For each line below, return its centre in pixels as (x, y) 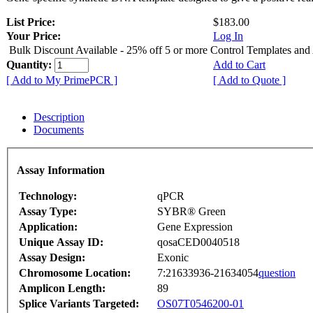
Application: (48, 226)
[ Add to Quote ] (249, 80)
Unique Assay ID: (61, 242)
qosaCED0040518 (198, 242)
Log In (228, 36)
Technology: (48, 196)
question (277, 272)
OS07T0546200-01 (201, 303)
